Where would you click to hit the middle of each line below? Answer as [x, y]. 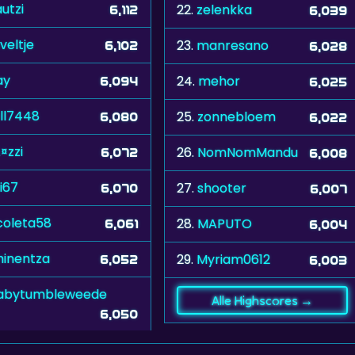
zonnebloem [236, 116]
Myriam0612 [233, 259]
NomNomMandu [247, 152]
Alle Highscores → [262, 300]
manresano [232, 45]
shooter [221, 188]
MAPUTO [224, 223]
